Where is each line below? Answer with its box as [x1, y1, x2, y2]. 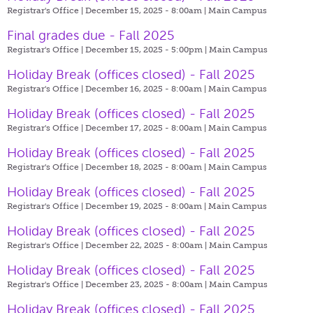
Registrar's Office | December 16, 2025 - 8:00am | [7, 83, 208, 94]
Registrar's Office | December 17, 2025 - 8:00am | [7, 122, 208, 133]
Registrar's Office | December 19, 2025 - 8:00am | [7, 201, 208, 211]
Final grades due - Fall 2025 [7, 27, 175, 43]
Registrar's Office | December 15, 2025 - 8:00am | [7, 5, 208, 15]
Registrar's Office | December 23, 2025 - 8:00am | [7, 279, 209, 289]
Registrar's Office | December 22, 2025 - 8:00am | [7, 240, 209, 250]
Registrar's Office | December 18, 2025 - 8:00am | [7, 161, 208, 172]
